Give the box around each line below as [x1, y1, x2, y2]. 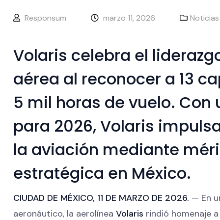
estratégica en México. [13, 162, 191, 184]
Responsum [25, 12, 66, 23]
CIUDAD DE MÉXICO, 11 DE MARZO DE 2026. [13, 192, 189, 204]
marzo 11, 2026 [103, 12, 155, 23]
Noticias [190, 12, 219, 23]
